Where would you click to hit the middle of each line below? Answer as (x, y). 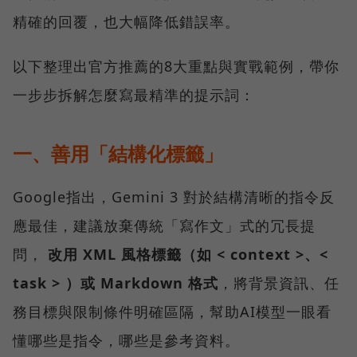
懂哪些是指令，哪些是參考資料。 (126, 341)
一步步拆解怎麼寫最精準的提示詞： (134, 95)
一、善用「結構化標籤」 (118, 154)
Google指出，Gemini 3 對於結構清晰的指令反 (174, 197)
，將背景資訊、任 (279, 283)
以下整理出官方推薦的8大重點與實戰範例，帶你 (176, 67)
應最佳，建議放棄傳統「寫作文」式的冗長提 (164, 226)
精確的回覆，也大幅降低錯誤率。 (126, 22)
